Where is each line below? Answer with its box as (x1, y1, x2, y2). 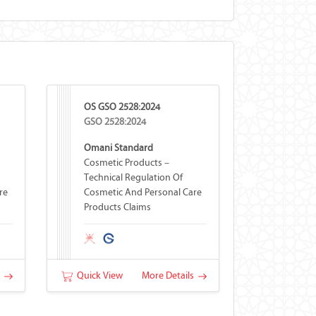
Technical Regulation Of (83, 171, 183, 183)
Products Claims (83, 201, 151, 213)
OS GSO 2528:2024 (83, 101, 160, 113)
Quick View (72, 269, 123, 281)
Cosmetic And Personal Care (83, 186, 202, 198)
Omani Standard (83, 142, 153, 154)
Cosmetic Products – (83, 157, 169, 169)
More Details (141, 269, 198, 281)
